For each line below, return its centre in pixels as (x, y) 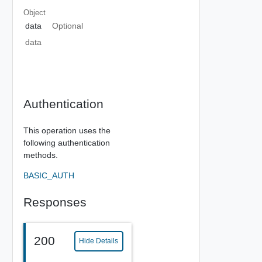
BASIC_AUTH (49, 175)
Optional (67, 26)
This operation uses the (67, 130)
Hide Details (99, 241)
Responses (55, 202)
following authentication (66, 142)
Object (34, 12)
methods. (40, 155)
